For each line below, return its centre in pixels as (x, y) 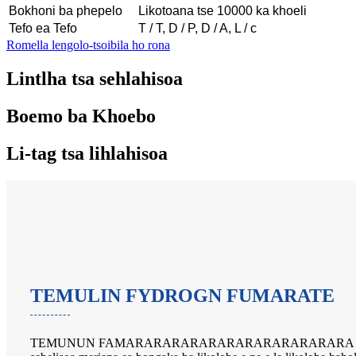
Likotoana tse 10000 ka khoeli (222, 10)
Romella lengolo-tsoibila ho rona (88, 44)
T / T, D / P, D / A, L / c (197, 28)
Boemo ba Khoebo (81, 116)
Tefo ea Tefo (43, 28)
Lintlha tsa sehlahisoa (95, 78)
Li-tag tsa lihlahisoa (87, 153)
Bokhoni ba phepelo (66, 10)
